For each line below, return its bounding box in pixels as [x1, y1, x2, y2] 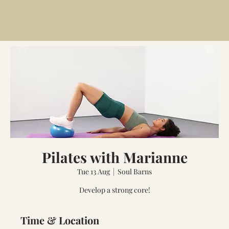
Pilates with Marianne [41, 148, 188, 167]
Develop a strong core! [79, 185, 150, 195]
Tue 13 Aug [77, 167, 110, 176]
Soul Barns [118, 167, 152, 176]
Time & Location [20, 213, 99, 227]
